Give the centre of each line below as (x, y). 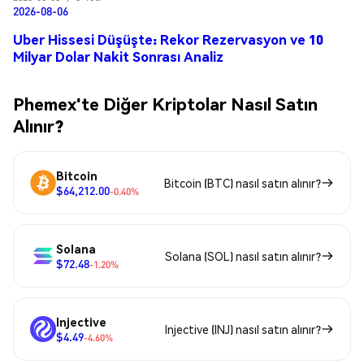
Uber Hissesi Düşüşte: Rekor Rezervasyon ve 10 (168, 40)
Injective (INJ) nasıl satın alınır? (243, 329)
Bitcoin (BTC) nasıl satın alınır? (243, 182)
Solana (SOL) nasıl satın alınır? (243, 256)
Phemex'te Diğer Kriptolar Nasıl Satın (165, 104)
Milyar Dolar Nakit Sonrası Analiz (118, 57)
